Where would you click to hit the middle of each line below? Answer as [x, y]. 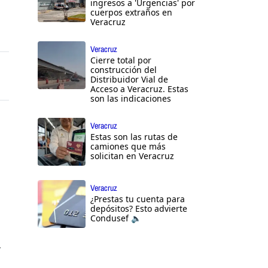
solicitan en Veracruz [132, 156]
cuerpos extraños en [131, 13]
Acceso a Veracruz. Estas [139, 89]
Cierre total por [121, 60]
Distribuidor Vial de [129, 80]
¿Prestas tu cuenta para [138, 199]
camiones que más [128, 147]
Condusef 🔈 [116, 218]
